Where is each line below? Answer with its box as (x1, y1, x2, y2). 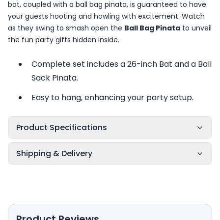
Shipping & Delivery (16, 148, 92, 159)
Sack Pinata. (31, 72, 78, 83)
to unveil (180, 23, 212, 33)
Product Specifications (16, 122, 107, 133)
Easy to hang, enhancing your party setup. (31, 92, 193, 103)
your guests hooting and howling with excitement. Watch (8, 11, 205, 21)
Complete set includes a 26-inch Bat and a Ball (31, 58, 212, 70)
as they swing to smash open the (8, 23, 124, 33)
